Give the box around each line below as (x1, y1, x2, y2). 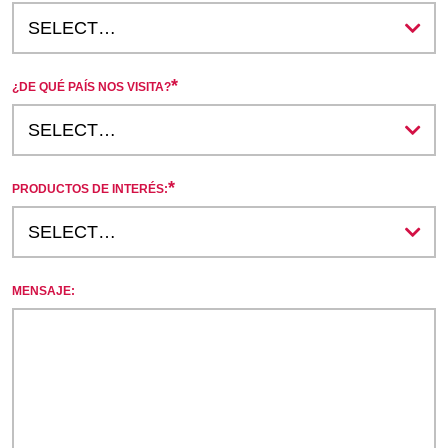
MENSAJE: (12, 283, 75, 298)
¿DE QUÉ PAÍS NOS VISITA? (12, 79, 171, 94)
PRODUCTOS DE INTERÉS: (12, 181, 168, 196)
